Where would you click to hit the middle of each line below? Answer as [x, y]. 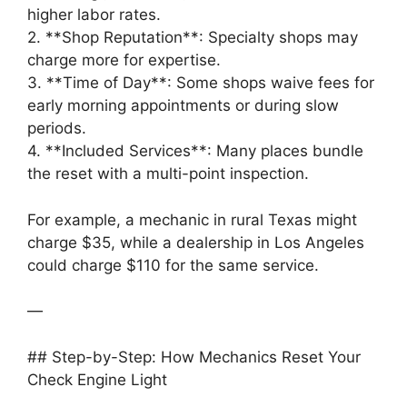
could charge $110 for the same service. [173, 265]
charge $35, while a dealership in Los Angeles [196, 242]
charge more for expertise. [124, 60]
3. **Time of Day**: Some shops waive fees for [201, 83]
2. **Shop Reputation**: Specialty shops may [193, 38]
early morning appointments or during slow [183, 106]
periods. [57, 129]
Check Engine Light [97, 379]
